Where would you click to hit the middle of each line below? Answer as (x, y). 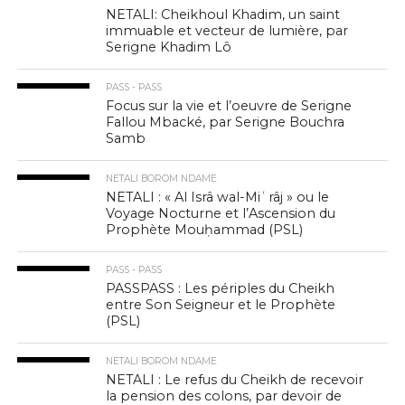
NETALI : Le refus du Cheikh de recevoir (235, 379)
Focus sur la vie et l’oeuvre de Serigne (229, 105)
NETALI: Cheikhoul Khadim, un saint (223, 14)
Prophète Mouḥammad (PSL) (205, 229)
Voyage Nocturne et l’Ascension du (221, 213)
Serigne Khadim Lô (169, 47)
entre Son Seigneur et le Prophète (221, 304)
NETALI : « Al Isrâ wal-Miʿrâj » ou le (218, 197)
